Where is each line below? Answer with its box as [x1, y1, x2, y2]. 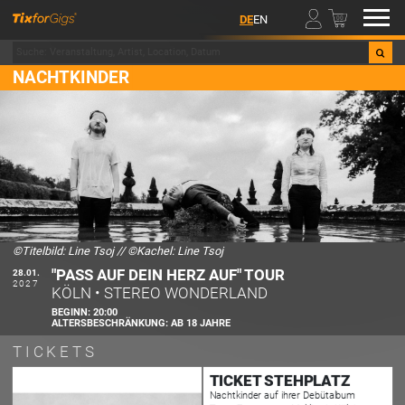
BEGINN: [52, 306, 94, 318]
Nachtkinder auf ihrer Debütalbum [209, 388, 356, 401]
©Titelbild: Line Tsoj [12, 243, 114, 258]
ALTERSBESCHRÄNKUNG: [52, 316, 172, 329]
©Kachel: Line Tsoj [127, 243, 223, 258]
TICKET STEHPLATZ [209, 370, 350, 389]
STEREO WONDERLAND [104, 283, 268, 302]
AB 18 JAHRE [171, 316, 231, 329]
